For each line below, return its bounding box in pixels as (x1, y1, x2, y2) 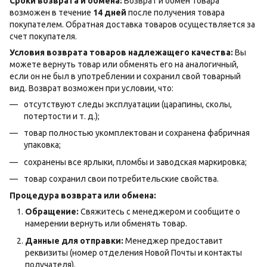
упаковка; (24, 140, 61, 150)
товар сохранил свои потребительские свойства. (24, 173, 219, 184)
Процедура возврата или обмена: (10, 191, 156, 201)
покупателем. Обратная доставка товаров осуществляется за (10, 19, 255, 29)
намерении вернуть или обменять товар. (25, 219, 187, 229)
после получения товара (126, 7, 225, 17)
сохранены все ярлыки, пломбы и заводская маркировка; (24, 157, 247, 167)
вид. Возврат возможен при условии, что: (10, 83, 173, 93)
